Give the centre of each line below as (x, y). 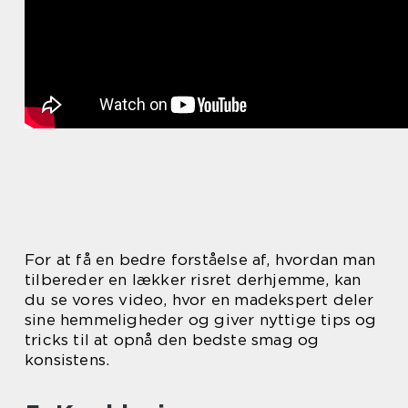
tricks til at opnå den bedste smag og (172, 339)
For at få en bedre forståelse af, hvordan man (200, 259)
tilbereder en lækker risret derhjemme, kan (193, 279)
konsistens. (67, 359)
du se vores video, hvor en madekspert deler (199, 299)
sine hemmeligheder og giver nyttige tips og (201, 319)
